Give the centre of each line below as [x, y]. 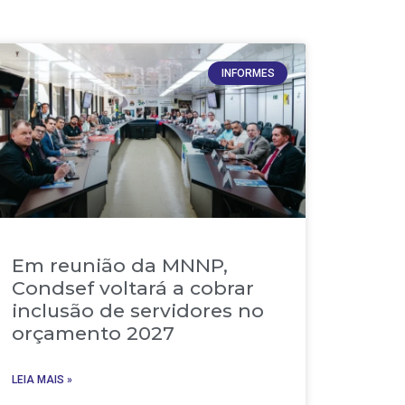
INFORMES [248, 74]
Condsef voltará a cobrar [133, 287]
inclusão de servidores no [138, 310]
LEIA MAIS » [42, 379]
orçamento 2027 [94, 333]
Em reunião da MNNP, [120, 265]
